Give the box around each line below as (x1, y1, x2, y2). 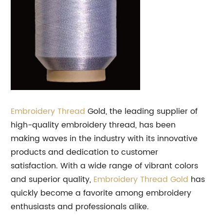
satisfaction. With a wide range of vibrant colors (11, 160, 199, 173)
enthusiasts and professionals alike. (11, 200, 149, 214)
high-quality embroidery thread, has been (11, 119, 176, 132)
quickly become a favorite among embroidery (11, 187, 192, 200)
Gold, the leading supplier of (85, 105, 198, 118)
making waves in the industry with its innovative (11, 132, 198, 145)
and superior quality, (11, 173, 94, 186)
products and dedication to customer (11, 146, 159, 159)
